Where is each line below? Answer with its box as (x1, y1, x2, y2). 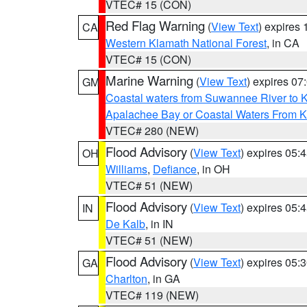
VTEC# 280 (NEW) (106, 123, 199, 138)
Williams (106, 161, 147, 177)
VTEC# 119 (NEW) (106, 287, 199, 303)
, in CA (267, 35, 299, 51)
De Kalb (106, 216, 145, 232)
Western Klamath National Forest (106, 35, 267, 51)
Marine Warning (106, 71, 193, 89)
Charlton (106, 271, 147, 286)
